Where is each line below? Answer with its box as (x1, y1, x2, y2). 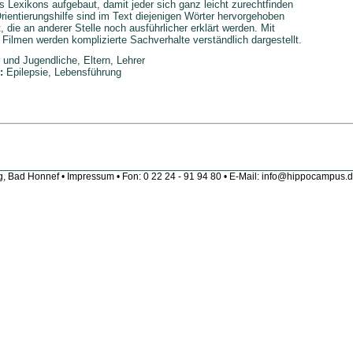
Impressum (67, 171, 114, 182)
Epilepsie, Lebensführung (6, 66, 121, 78)
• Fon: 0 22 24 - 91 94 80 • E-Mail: (114, 171, 262, 182)
